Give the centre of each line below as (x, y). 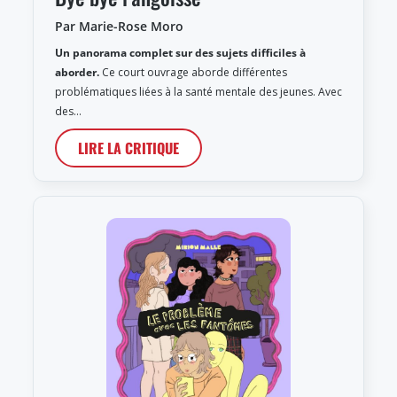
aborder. (77, 73)
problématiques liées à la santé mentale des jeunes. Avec (198, 92)
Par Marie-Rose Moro (119, 27)
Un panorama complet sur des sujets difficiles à (180, 53)
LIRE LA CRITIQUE (128, 148)
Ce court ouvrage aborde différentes (193, 73)
